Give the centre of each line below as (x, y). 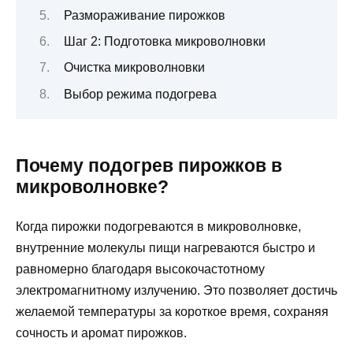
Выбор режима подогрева (140, 94)
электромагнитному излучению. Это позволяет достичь (176, 290)
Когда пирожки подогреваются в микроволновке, (158, 226)
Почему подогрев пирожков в (149, 165)
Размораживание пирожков (144, 15)
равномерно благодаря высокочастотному (140, 269)
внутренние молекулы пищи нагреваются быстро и (165, 247)
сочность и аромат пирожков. (101, 333)
